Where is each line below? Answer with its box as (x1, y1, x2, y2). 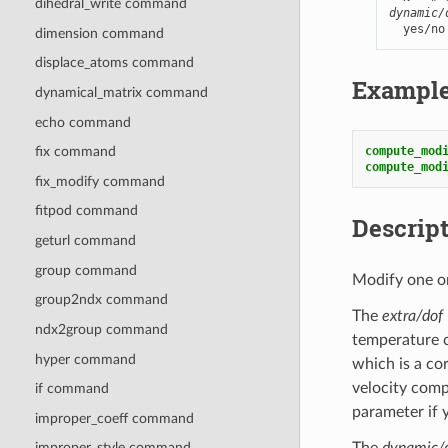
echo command (34, 114, 131, 130)
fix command (34, 144, 116, 160)
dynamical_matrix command (34, 84, 208, 100)
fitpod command (34, 203, 138, 219)
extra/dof (381, 307, 443, 324)
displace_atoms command (34, 55, 194, 71)
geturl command (34, 233, 136, 249)
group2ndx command (34, 292, 168, 308)
